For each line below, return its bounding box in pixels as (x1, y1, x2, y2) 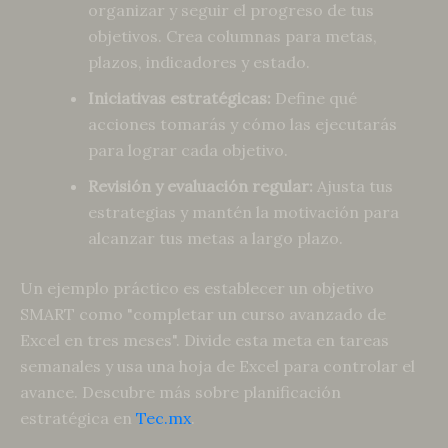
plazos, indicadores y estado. (88, 52, 310, 73)
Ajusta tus (313, 176, 393, 197)
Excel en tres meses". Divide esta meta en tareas (20, 330, 389, 351)
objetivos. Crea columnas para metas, (88, 26, 377, 47)
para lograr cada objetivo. (88, 140, 288, 161)
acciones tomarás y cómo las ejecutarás (88, 114, 397, 135)
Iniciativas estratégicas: (88, 88, 271, 109)
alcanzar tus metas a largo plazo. (88, 228, 343, 249)
